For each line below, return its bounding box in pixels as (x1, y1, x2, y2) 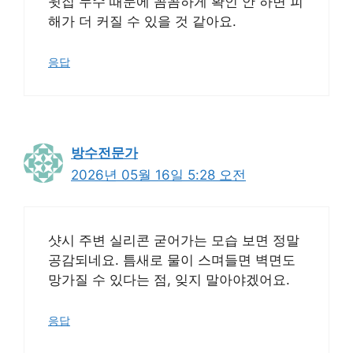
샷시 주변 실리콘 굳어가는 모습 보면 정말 (48, 232, 299, 248)
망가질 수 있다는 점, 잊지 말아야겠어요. (48, 272, 290, 288)
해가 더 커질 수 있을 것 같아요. (48, 13, 236, 29)
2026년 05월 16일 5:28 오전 (71, 166, 246, 183)
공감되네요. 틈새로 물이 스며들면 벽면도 (48, 252, 295, 268)
